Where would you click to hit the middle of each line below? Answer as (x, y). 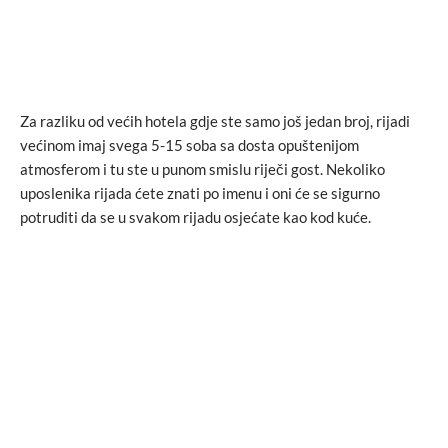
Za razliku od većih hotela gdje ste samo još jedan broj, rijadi (215, 121)
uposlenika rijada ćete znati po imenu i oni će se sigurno (200, 193)
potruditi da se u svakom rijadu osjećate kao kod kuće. (195, 217)
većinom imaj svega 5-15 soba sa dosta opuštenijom (189, 145)
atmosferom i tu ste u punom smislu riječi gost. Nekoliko (202, 169)
